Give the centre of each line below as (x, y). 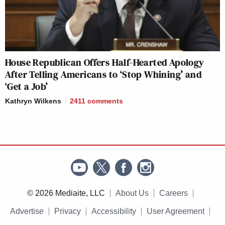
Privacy (68, 211)
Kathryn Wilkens (33, 101)
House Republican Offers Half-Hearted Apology (105, 63)
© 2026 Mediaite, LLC (66, 193)
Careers (173, 193)
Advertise (27, 211)
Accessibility (114, 211)
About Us (132, 193)
